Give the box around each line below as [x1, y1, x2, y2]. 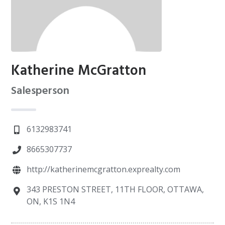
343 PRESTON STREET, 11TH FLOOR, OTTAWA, [26, 184, 204, 195]
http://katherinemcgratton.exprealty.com [26, 164, 180, 175]
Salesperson [11, 82, 70, 100]
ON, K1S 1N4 [26, 196, 75, 207]
